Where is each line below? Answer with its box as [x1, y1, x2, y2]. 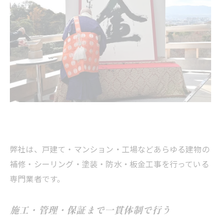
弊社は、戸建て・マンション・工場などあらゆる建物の [10, 143, 210, 155]
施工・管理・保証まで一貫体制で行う [10, 203, 171, 217]
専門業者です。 [10, 173, 65, 185]
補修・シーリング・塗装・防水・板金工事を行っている [10, 158, 209, 170]
